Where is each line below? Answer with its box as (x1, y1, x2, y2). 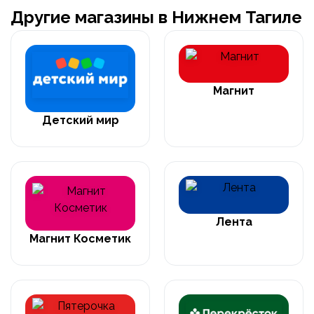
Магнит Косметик (29, 231, 131, 245)
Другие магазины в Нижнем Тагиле (11, 7, 302, 27)
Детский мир (41, 113, 119, 127)
